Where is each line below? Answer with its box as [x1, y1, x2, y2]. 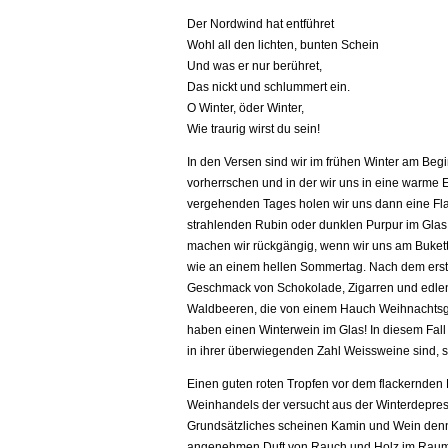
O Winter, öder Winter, [187, 101, 304, 115]
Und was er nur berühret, [187, 59, 322, 73]
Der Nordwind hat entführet [187, 17, 334, 31]
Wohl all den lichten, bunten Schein [187, 38, 379, 52]
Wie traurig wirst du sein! [187, 122, 320, 136]
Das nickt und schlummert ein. [187, 80, 350, 94]
